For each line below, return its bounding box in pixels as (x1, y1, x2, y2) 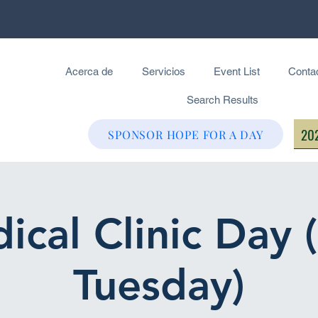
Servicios (141, 65, 185, 77)
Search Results (187, 94, 258, 106)
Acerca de (65, 65, 114, 77)
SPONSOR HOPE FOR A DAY (108, 126, 263, 142)
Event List (214, 65, 261, 77)
